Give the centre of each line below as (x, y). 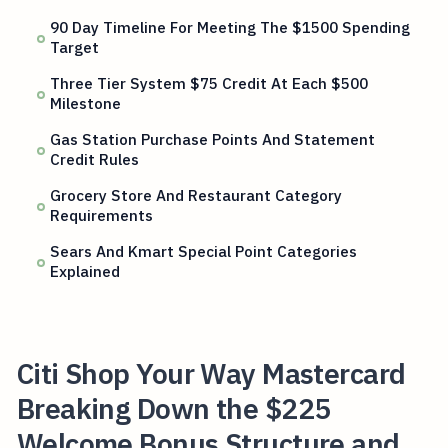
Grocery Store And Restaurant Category (196, 195)
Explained (85, 271)
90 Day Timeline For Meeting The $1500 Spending (230, 27)
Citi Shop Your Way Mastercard (211, 373)
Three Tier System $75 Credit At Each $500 (209, 83)
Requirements (102, 215)
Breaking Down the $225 (173, 408)
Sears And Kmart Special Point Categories (204, 251)
